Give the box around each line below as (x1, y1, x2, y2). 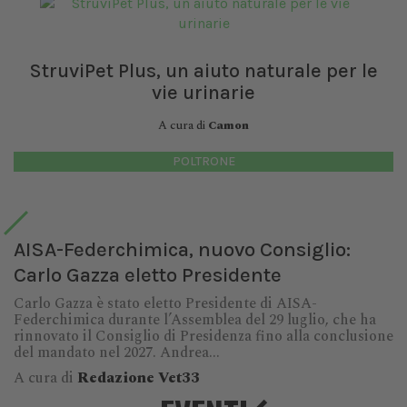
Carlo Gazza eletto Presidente (14, 263, 282, 287)
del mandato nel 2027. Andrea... (14, 342, 220, 363)
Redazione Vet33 (77, 367, 200, 389)
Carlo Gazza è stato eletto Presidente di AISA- (14, 293, 317, 314)
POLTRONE (172, 154, 235, 169)
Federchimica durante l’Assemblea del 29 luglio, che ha (14, 309, 376, 331)
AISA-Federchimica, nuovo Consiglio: (14, 237, 351, 262)
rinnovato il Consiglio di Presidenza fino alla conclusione (14, 325, 393, 347)
